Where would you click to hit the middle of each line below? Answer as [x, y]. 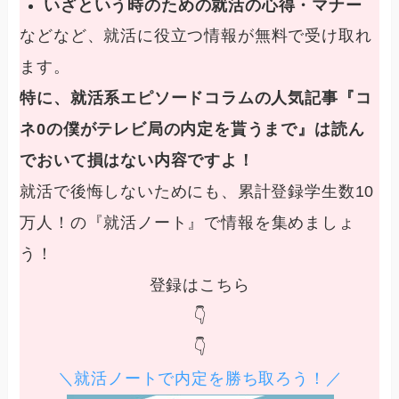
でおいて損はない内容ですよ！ [137, 161]
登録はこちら [199, 285]
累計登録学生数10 [306, 192]
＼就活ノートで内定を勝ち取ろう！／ [200, 379]
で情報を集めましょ [280, 223]
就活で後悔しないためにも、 [129, 192]
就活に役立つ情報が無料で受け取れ [238, 36]
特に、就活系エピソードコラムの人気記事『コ [196, 98]
